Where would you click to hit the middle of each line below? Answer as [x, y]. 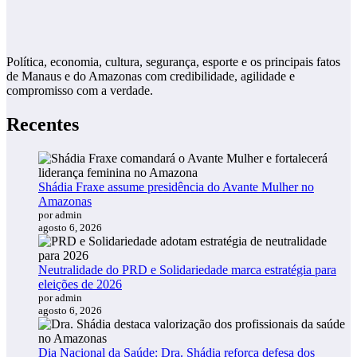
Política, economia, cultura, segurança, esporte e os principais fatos [173, 62]
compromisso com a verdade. [80, 91]
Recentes [43, 125]
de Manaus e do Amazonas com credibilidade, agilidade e [151, 76]
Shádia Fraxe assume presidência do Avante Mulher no [176, 186]
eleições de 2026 [80, 284]
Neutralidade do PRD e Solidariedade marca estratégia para [187, 269]
